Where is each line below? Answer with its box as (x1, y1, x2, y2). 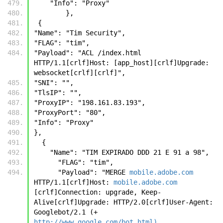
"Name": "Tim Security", (34, 28, 129, 37)
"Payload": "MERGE (58, 168, 129, 176)
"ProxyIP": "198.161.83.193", (34, 98, 149, 107)
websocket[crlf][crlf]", (34, 68, 129, 77)
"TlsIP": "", (34, 88, 86, 97)
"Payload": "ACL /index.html (34, 48, 141, 57)
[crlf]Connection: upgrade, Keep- (34, 188, 161, 196)
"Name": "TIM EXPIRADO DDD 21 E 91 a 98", (50, 148, 209, 156)
